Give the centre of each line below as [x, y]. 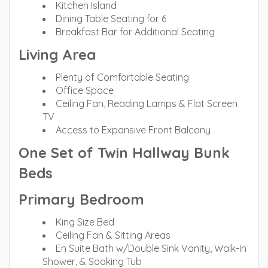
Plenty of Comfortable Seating [122, 77]
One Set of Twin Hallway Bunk [124, 153]
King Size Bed [85, 222]
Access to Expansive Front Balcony [133, 130]
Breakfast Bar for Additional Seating [135, 32]
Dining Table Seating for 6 [111, 19]
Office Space [85, 90]
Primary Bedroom [81, 199]
